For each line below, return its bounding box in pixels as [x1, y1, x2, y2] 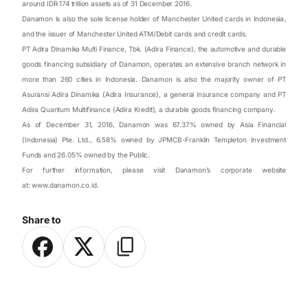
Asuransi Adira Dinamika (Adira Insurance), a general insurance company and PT [22, 89, 286, 98]
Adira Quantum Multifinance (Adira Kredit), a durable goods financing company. [22, 104, 276, 113]
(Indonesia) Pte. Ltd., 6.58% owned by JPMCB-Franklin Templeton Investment [22, 135, 286, 144]
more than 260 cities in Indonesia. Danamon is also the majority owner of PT [22, 74, 286, 83]
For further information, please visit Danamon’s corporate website [22, 165, 286, 174]
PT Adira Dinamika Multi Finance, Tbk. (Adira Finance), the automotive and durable [22, 44, 286, 53]
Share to [22, 213, 61, 225]
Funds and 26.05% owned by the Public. [22, 150, 151, 159]
